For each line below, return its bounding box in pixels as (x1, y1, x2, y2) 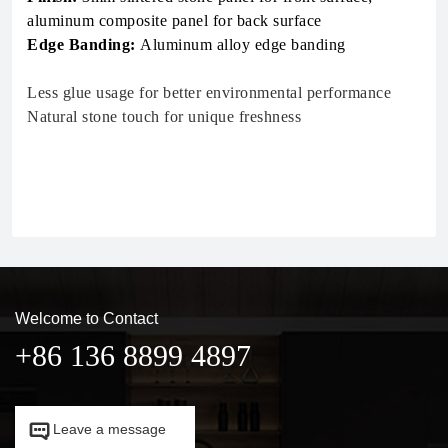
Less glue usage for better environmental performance (27, 84, 391, 102)
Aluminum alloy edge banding (135, 36, 346, 54)
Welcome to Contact (15, 310, 158, 328)
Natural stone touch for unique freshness (27, 108, 301, 126)
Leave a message (53, 421, 166, 438)
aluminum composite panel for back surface (27, 12, 322, 30)
